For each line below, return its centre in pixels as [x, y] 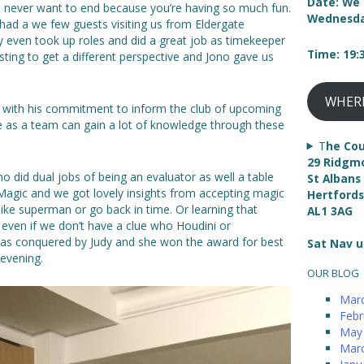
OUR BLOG [333, 273]
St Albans [334, 178]
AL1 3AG [329, 210]
